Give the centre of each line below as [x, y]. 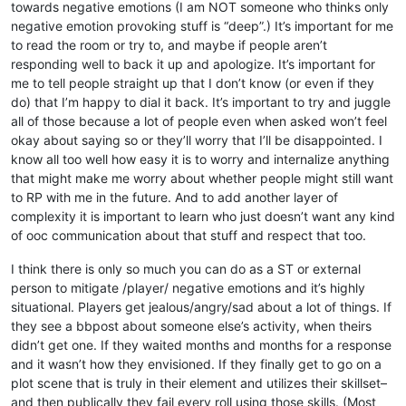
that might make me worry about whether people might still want [202, 178]
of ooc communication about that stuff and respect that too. [188, 235]
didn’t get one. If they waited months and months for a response [201, 344]
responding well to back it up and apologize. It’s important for [193, 63]
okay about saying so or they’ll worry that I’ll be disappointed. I [197, 140]
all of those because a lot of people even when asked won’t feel [199, 121]
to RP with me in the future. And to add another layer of [174, 197]
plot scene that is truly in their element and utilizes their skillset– [199, 382]
